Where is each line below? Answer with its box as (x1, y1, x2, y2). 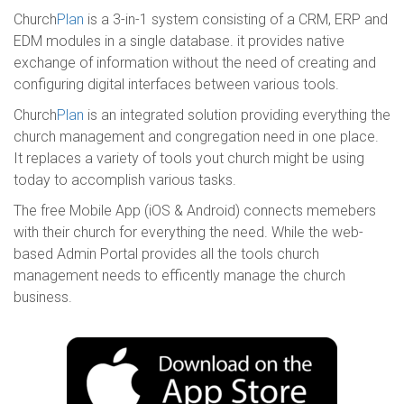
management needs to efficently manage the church (14, 267, 345, 285)
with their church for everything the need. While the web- (14, 224, 363, 242)
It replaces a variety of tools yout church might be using (14, 150, 364, 168)
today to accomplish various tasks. (14, 171, 236, 189)
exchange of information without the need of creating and (14, 54, 376, 72)
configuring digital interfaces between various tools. (14, 76, 339, 94)
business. (14, 289, 72, 307)
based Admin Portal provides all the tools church (14, 245, 319, 263)
